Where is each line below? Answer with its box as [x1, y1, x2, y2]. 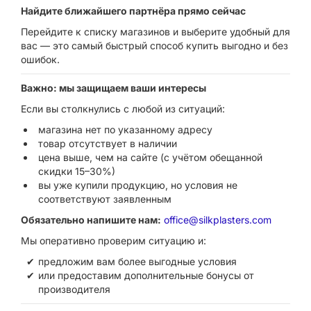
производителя [38, 283, 110, 295]
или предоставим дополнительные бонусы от [38, 269, 254, 281]
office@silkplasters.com [164, 214, 271, 226]
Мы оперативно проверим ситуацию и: [21, 235, 206, 246]
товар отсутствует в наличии [38, 137, 177, 149]
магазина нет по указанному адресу [38, 124, 212, 135]
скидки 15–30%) [38, 165, 115, 177]
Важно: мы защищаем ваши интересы [21, 82, 206, 94]
